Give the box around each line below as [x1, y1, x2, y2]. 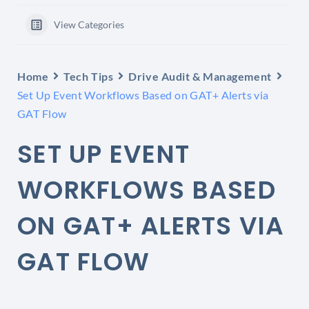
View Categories [54, 18, 124, 30]
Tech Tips [63, 69, 114, 83]
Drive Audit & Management [128, 69, 272, 83]
